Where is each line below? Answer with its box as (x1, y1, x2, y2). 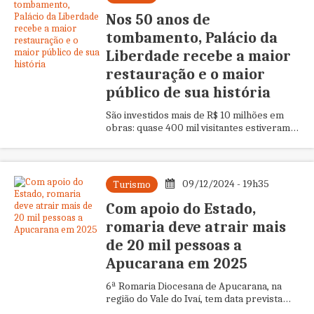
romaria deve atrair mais (105, 218, 286, 236)
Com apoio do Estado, (105, 200, 256, 218)
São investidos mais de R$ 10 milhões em (105, 109, 284, 121)
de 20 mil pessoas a (105, 236, 242, 254)
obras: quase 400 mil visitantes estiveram (105, 121, 290, 134)
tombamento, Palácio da (105, 29, 278, 47)
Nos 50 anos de (105, 11, 210, 29)
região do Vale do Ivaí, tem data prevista (105, 292, 282, 305)
